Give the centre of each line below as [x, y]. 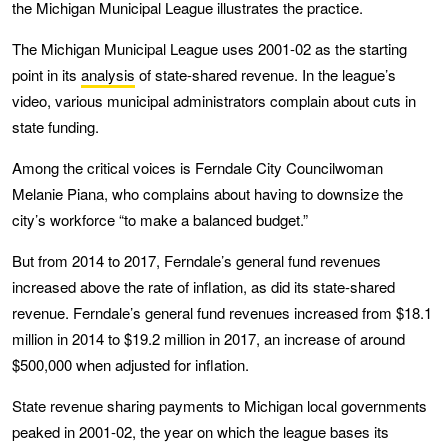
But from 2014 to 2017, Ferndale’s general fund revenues [196, 260]
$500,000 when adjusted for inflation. [130, 364]
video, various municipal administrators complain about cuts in [214, 100]
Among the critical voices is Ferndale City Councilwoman [197, 167]
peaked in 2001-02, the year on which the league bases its [200, 431]
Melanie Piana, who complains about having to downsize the [207, 193]
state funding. [55, 126]
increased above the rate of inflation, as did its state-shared [203, 286]
